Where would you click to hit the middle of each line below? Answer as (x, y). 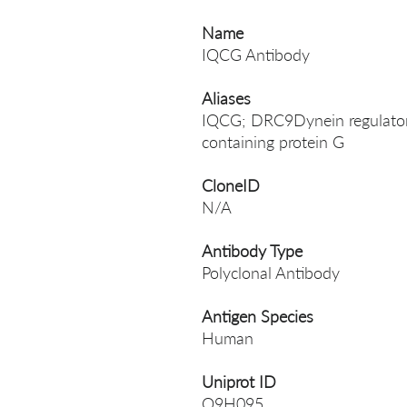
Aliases (226, 98)
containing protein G (273, 142)
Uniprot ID (239, 382)
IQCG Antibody (256, 55)
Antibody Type (252, 251)
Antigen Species (258, 316)
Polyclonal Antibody (271, 273)
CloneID (231, 185)
